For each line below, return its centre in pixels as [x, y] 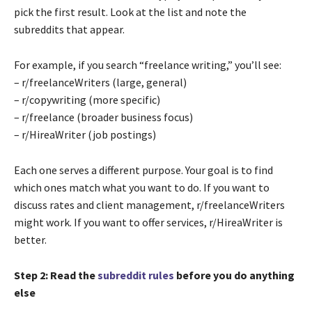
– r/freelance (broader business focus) [103, 117]
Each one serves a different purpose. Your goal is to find [143, 170]
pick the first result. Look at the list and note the [130, 11]
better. [30, 239]
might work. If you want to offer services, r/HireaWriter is [148, 222]
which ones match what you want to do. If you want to [142, 187]
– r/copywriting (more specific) [87, 99]
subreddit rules [136, 275]
